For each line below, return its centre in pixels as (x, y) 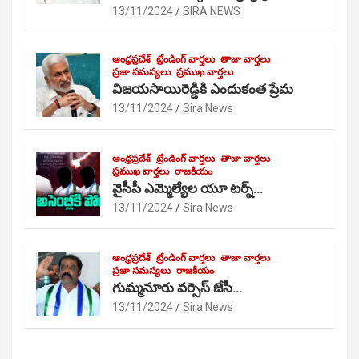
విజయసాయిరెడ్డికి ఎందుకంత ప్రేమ (203, 89)
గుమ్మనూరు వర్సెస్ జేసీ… (177, 288)
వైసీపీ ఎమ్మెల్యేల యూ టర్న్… (188, 188)
